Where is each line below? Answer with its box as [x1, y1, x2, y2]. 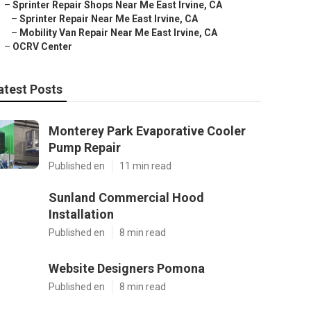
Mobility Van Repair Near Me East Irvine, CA [19, 27, 217, 38]
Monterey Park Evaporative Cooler [49, 124, 246, 138]
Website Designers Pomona [49, 261, 205, 276]
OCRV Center [12, 41, 72, 52]
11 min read [119, 160, 171, 171]
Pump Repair [49, 140, 121, 155]
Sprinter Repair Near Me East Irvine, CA [19, 13, 198, 24]
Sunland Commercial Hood [49, 190, 204, 205]
